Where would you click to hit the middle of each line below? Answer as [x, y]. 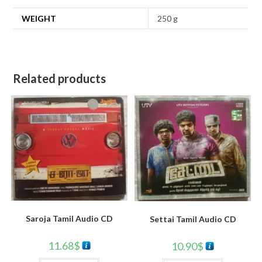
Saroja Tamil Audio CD [69, 218]
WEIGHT [39, 19]
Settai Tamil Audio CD [193, 219]
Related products [60, 79]
